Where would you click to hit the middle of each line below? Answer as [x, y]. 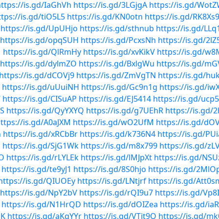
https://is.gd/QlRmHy [42, 52]
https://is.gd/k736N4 [118, 134]
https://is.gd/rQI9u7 [116, 193]
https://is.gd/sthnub [117, 28]
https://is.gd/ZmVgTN [116, 75]
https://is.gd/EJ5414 [115, 99]
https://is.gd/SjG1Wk [41, 146]
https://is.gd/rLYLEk [43, 157]
